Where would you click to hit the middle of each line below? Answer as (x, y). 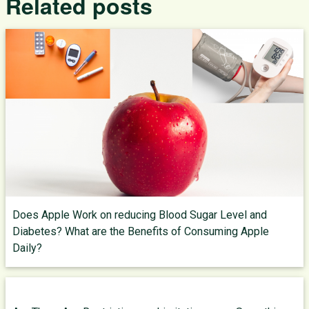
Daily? (27, 248)
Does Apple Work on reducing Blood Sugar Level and (140, 215)
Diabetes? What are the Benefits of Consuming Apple (141, 231)
